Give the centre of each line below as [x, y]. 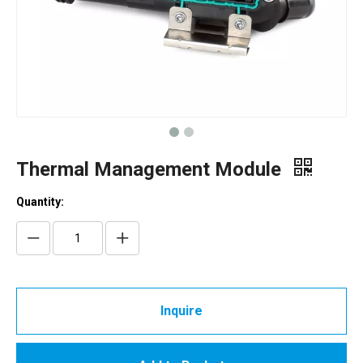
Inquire [181, 311]
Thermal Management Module [151, 169]
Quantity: [40, 202]
